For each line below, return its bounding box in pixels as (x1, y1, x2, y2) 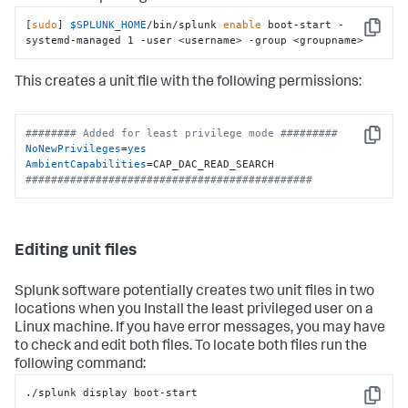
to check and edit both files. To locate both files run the (15, 340, 367, 355)
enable (223, 17, 262, 31)
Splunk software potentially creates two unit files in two (15, 285, 374, 301)
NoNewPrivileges (25, 141, 122, 155)
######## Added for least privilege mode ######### (25, 126, 339, 139)
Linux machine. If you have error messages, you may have (15, 321, 385, 337)
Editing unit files (15, 243, 137, 260)
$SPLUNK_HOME (70, 17, 148, 31)
